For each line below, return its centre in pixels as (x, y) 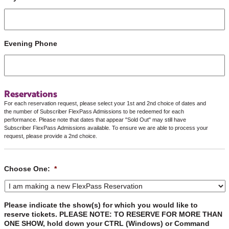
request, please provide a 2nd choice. (51, 136)
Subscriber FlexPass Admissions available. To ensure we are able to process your (106, 128)
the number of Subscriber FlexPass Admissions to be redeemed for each (94, 111)
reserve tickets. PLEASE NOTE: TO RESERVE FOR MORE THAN (113, 214)
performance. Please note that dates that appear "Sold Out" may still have (95, 119)
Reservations (31, 93)
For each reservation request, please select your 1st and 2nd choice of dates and (105, 103)
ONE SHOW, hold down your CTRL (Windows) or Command (107, 223)
